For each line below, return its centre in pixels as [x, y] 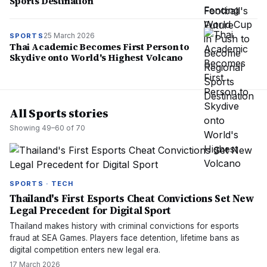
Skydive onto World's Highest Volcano [97, 58]
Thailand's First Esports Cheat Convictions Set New [132, 198]
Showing [26, 128]
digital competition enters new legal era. [85, 250]
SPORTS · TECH [42, 184]
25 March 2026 [69, 35]
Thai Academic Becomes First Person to [100, 47]
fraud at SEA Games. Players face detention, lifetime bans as [125, 238]
